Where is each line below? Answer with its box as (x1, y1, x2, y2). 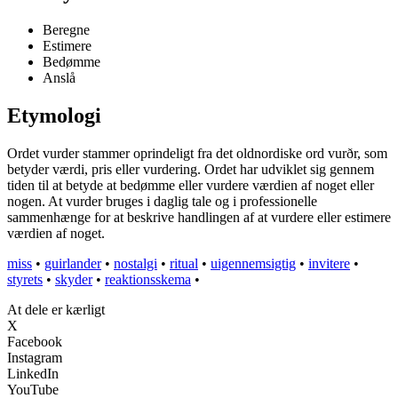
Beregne (43, 22, 90, 38)
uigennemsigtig (211, 256, 296, 272)
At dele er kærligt (7, 302, 105, 318)
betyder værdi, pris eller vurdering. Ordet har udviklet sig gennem (7, 162, 374, 178)
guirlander (44, 256, 101, 272)
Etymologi (7, 104, 101, 128)
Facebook (7, 334, 62, 350)
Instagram (7, 350, 62, 366)
